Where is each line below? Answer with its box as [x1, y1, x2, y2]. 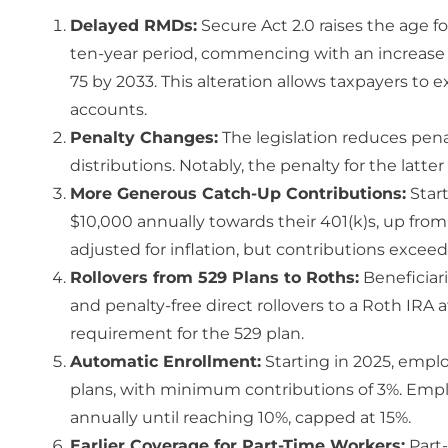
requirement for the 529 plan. [70, 323, 304, 343]
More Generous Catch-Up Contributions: [70, 183, 406, 203]
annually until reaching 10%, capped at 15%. [70, 407, 411, 427]
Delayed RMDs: [70, 15, 197, 35]
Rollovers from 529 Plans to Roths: [70, 267, 359, 287]
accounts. [70, 99, 147, 119]
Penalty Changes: [70, 127, 218, 147]
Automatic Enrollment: [70, 351, 261, 371]
